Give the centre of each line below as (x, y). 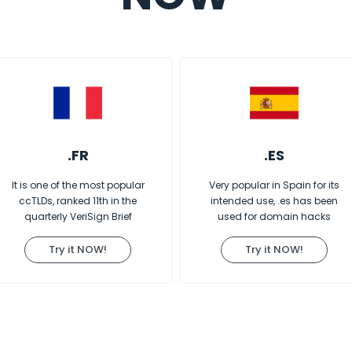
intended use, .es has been (274, 201)
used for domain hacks (274, 216)
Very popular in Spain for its (274, 185)
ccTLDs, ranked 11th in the (78, 201)
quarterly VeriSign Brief (78, 216)
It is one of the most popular (78, 185)
